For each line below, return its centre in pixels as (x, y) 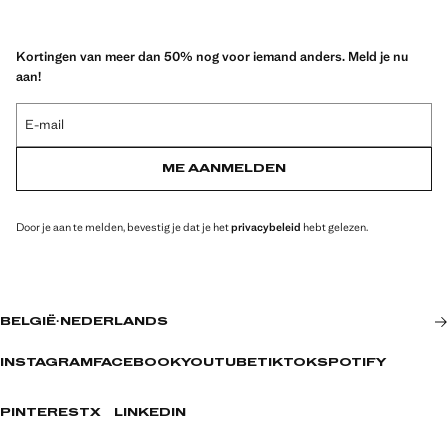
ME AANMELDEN (224, 168)
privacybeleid (266, 226)
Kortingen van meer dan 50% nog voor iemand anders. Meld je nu (212, 56)
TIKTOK (287, 363)
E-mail (44, 124)
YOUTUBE (219, 363)
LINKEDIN (150, 413)
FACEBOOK (137, 363)
